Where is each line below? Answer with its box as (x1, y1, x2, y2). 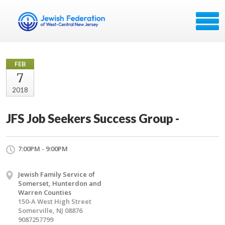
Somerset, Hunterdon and (18, 179, 101, 188)
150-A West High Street (18, 197, 91, 206)
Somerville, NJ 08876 (18, 206, 82, 215)
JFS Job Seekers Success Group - (6, 111, 179, 126)
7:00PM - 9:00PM (18, 144, 68, 153)
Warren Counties (18, 188, 71, 197)
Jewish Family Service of (18, 170, 95, 179)
